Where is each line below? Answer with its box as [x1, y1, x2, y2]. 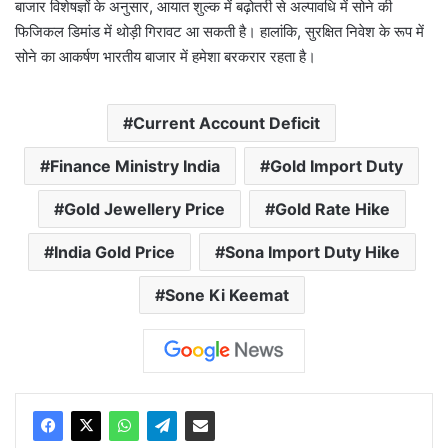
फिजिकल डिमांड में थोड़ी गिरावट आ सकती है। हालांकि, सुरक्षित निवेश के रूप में [15, 21, 424, 41]
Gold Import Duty [270, 155, 403, 176]
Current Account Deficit [133, 112, 320, 133]
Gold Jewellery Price [63, 198, 225, 219]
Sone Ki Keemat [164, 284, 289, 305]
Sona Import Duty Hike [224, 241, 400, 262]
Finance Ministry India [50, 155, 220, 176]
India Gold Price [53, 241, 175, 262]
